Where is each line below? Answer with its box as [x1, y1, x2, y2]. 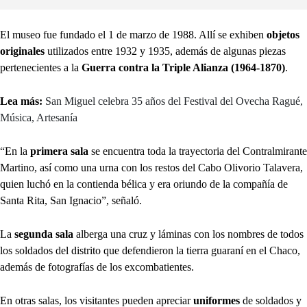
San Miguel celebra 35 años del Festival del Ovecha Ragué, [45, 95, 303, 108]
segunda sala [12, 228, 76, 241]
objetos [267, 29, 299, 41]
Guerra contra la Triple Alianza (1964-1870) [82, 62, 285, 74]
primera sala [27, 145, 88, 158]
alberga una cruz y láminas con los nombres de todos [76, 228, 304, 241]
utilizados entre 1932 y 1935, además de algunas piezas [47, 45, 286, 58]
